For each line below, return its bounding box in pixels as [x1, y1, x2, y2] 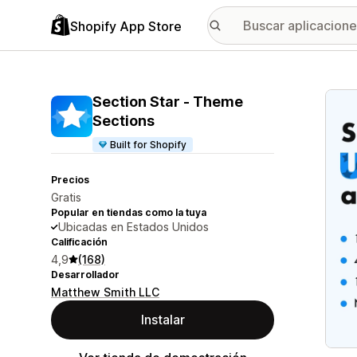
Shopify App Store [70, 18, 182, 34]
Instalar [140, 312, 185, 328]
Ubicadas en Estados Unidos [58, 220, 209, 233]
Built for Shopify [110, 139, 187, 151]
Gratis [51, 190, 81, 204]
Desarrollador [51, 269, 120, 280]
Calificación [51, 236, 108, 248]
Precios [51, 174, 89, 186]
